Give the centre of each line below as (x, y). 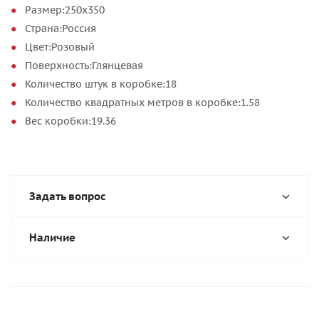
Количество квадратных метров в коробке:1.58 (142, 103)
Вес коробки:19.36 (70, 121)
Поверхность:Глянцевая (84, 66)
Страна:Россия (61, 28)
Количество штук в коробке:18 (101, 84)
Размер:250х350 (65, 10)
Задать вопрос (68, 196)
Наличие (52, 237)
